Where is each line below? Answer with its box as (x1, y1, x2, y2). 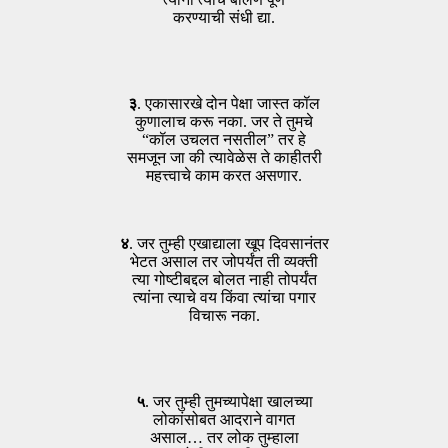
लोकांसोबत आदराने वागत (153, 411, 295, 429)
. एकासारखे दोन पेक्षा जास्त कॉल (137, 95, 320, 113)
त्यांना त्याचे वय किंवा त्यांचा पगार (132, 289, 316, 307)
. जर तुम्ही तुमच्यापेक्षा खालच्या (144, 393, 313, 411)
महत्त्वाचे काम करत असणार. (146, 167, 302, 185)
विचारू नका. (188, 307, 260, 325)
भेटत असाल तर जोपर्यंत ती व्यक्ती (130, 253, 318, 271)
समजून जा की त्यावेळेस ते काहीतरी (126, 149, 322, 167)
